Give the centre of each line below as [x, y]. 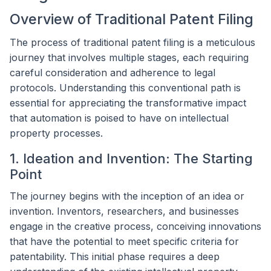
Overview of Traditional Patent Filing [132, 19]
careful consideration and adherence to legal [113, 72]
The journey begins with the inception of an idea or [127, 196]
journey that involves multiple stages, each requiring [129, 57]
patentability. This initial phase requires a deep [115, 256]
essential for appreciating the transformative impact [128, 103]
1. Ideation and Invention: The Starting [131, 158]
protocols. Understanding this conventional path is [125, 87]
